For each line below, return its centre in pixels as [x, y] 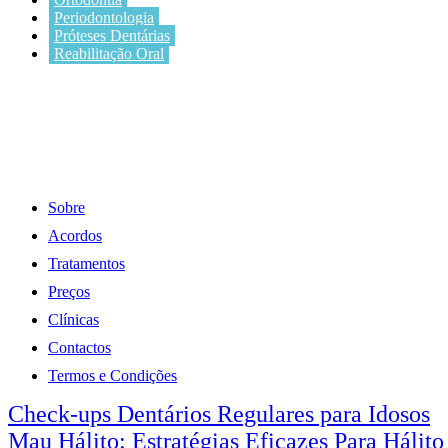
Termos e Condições [112, 376]
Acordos [75, 236]
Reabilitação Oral [109, 54]
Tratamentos [86, 264]
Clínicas [73, 320]
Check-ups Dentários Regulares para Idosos [219, 414]
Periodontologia [104, 18]
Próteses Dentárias [112, 36]
